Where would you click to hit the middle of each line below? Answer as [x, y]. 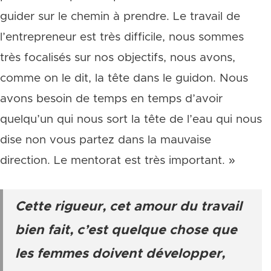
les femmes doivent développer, [120, 254]
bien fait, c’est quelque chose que [126, 230]
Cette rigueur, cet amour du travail [129, 207]
